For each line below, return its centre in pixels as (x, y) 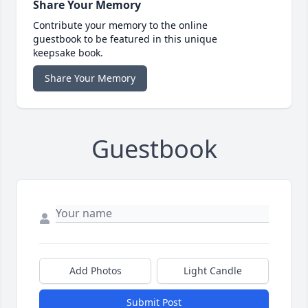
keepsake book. (68, 53)
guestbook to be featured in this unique (125, 39)
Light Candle (213, 271)
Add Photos (95, 271)
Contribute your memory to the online (120, 25)
